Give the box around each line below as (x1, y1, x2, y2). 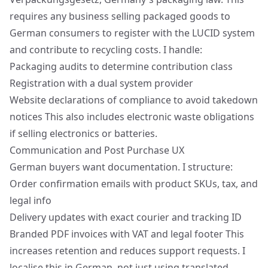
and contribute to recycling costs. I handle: (10, 43, 202, 56)
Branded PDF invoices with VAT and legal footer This (10, 227, 244, 240)
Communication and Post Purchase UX (10, 144, 184, 157)
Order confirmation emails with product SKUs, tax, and (10, 177, 258, 190)
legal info (10, 194, 51, 207)
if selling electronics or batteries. (10, 127, 157, 140)
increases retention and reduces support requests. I (10, 244, 245, 257)
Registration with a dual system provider (10, 77, 193, 90)
